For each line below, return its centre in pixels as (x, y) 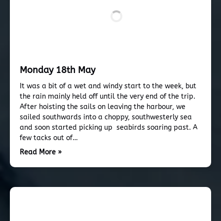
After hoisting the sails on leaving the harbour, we (103, 107)
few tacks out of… (49, 138)
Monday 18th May (57, 70)
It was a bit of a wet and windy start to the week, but (108, 86)
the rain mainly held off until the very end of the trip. (108, 96)
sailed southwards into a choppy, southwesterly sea (106, 117)
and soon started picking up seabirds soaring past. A (109, 128)
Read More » (41, 152)
